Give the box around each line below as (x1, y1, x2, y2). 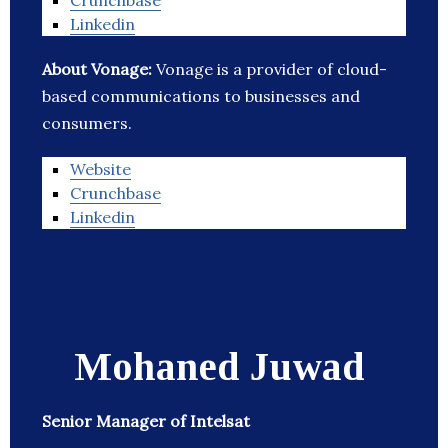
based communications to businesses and (42, 86, 360, 107)
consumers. (42, 113, 132, 134)
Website (70, 159, 131, 180)
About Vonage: (42, 59, 156, 80)
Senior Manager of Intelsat (42, 411, 250, 432)
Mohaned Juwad (74, 344, 365, 390)
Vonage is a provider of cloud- (156, 59, 387, 80)
